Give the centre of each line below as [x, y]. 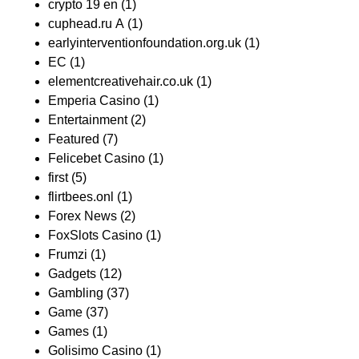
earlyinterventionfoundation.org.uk [145, 43]
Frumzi [68, 255]
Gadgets [72, 274]
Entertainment [88, 120]
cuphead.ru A [86, 24]
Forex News [83, 216]
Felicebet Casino [97, 159]
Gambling [76, 293]
